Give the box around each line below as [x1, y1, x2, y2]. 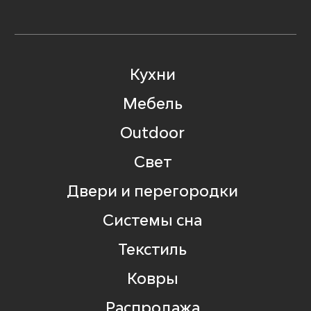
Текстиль [118, 239, 187, 258]
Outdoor [120, 123, 185, 142]
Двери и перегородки [67, 181, 239, 200]
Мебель [122, 94, 183, 112]
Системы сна [103, 210, 203, 229]
